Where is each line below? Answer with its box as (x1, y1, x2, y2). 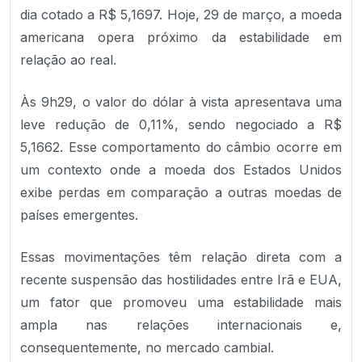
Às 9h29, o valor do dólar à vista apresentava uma (20, 94, 342, 110)
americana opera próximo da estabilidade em (20, 29, 342, 45)
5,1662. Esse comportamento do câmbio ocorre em (20, 139, 342, 155)
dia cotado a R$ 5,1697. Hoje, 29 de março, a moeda (20, 6, 342, 23)
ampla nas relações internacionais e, (20, 317, 342, 333)
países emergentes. (20, 207, 138, 223)
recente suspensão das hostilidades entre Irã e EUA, (20, 271, 342, 288)
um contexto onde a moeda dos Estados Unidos (20, 162, 342, 178)
